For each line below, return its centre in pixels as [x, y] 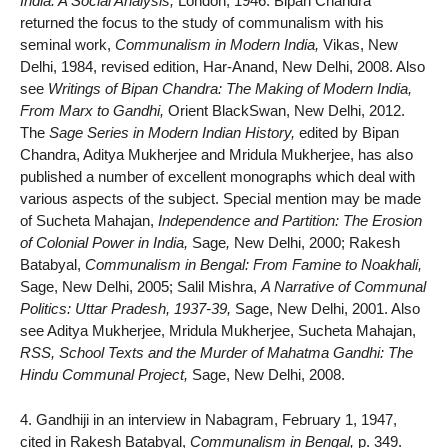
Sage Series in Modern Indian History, [172, 133]
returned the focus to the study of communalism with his [202, 23]
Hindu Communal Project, [106, 375]
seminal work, [67, 45]
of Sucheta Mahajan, [89, 221]
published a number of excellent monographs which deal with [217, 177]
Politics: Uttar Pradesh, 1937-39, [125, 309]
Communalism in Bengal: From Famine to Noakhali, [253, 265]
